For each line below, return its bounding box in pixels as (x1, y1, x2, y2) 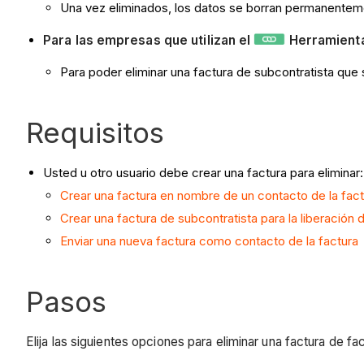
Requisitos (26, 115, 164, 150)
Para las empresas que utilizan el (43, 32, 254, 48)
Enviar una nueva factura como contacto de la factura (60, 232, 358, 249)
